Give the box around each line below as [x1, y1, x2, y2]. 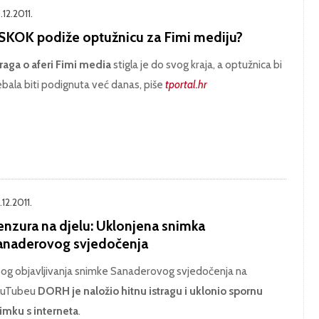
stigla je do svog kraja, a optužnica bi [113, 57, 282, 71]
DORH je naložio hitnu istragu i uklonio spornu [37, 283, 263, 298]
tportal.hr [164, 77, 207, 91]
